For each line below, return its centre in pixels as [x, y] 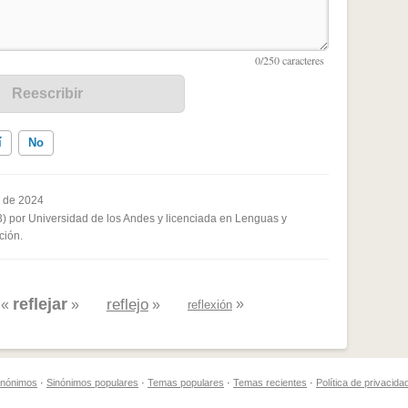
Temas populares [186, 382]
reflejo [127, 304]
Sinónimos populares [92, 382]
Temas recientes [270, 382]
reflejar [40, 304]
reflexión [209, 304]
